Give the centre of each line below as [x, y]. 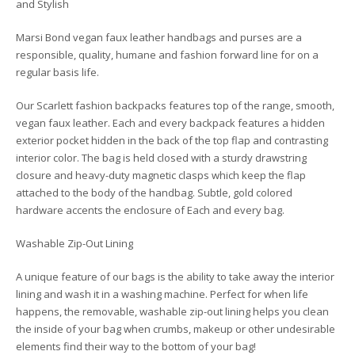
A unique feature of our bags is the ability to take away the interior [175, 277]
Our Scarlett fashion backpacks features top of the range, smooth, [175, 106]
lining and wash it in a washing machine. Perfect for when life [162, 294]
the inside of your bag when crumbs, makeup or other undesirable [176, 329]
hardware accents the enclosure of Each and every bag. [150, 210]
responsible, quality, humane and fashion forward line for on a [167, 55]
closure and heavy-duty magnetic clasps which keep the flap [161, 176]
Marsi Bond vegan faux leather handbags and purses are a [159, 38]
